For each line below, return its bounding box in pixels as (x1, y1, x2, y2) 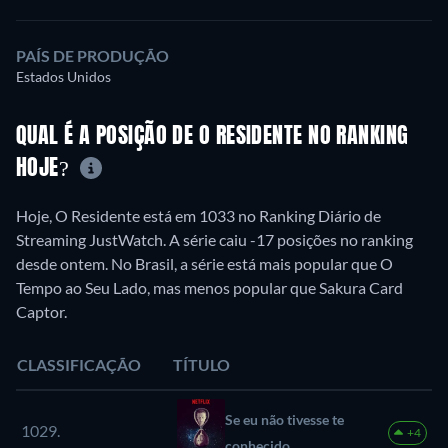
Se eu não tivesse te (225, 410, 344, 428)
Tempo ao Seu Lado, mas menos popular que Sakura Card (16, 277, 403, 297)
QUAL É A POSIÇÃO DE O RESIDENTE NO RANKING (16, 126, 409, 149)
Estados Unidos (16, 68, 111, 86)
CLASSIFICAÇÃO (17, 354, 141, 374)
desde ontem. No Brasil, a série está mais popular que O (16, 253, 393, 273)
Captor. (16, 301, 67, 321)
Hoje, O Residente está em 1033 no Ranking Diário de (16, 205, 381, 225)
